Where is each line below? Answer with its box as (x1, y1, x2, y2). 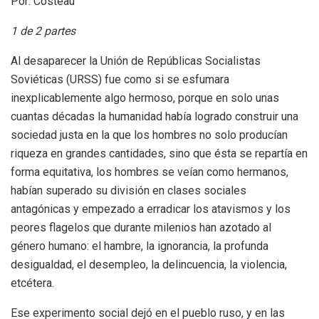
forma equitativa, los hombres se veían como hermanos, (11, 164, 288, 179)
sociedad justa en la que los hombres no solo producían (11, 127, 288, 142)
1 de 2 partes (11, 23, 75, 38)
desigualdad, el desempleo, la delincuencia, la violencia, (11, 257, 287, 271)
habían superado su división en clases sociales (11, 183, 246, 197)
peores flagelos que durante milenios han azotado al (11, 220, 271, 234)
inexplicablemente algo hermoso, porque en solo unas (11, 90, 279, 105)
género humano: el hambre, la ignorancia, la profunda (11, 239, 268, 253)
